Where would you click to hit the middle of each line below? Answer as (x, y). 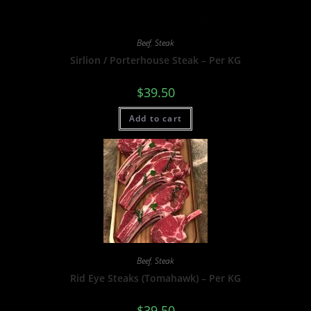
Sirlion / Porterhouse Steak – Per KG (155, 60)
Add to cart (155, 118)
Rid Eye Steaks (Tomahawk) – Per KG (155, 278)
